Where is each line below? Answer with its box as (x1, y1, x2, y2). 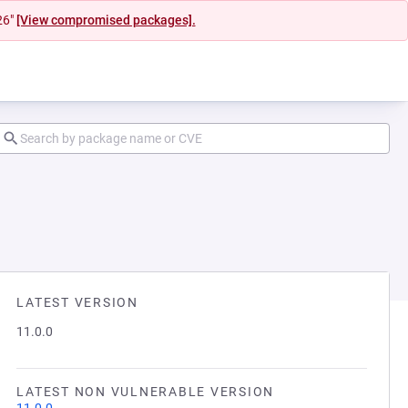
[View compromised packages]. (15, 13, 196, 27)
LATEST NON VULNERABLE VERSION (16, 384, 274, 399)
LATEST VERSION (16, 295, 138, 310)
